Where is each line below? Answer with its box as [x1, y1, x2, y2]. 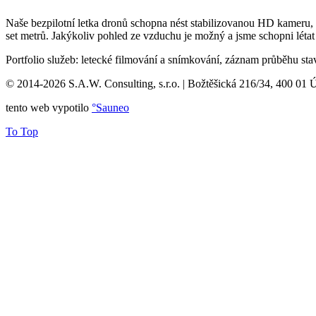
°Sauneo [92, 101, 129, 114]
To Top [6, 125, 38, 138]
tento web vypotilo [6, 101, 92, 114]
